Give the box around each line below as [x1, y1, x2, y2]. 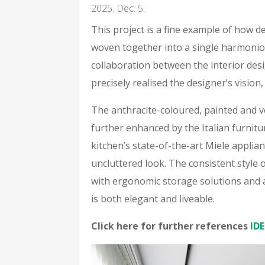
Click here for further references [91, 219, 251, 233]
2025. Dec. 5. [91, 2, 146, 15]
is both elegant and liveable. [91, 192, 215, 206]
